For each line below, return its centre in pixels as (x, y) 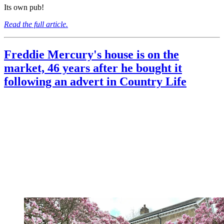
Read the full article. (36, 24)
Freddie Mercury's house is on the (91, 54)
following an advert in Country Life (95, 81)
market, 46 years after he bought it (93, 68)
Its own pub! (24, 7)
